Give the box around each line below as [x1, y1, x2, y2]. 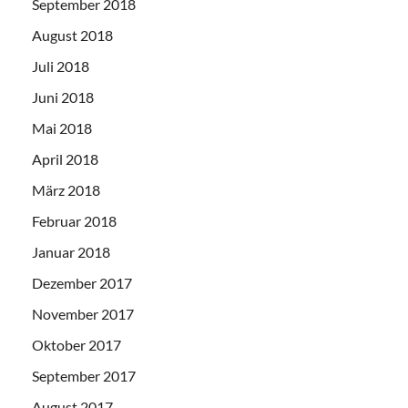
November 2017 [32, 305, 134, 323]
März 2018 [32, 181, 100, 199]
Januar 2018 [32, 243, 110, 261]
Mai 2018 [32, 119, 92, 138]
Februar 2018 [32, 212, 117, 230]
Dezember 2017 [32, 274, 132, 292]
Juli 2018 [32, 57, 89, 76]
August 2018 [32, 26, 113, 45]
